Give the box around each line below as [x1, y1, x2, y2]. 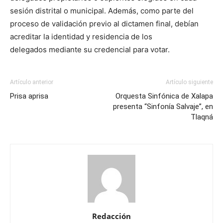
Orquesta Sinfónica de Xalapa [115, 92, 213, 101]
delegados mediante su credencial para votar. [10, 45, 170, 54]
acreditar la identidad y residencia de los [10, 32, 152, 41]
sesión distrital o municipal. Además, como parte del [10, 6, 194, 15]
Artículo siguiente [166, 79, 213, 86]
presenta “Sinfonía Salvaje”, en [113, 102, 213, 111]
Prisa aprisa [10, 92, 48, 101]
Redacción [92, 211, 131, 221]
